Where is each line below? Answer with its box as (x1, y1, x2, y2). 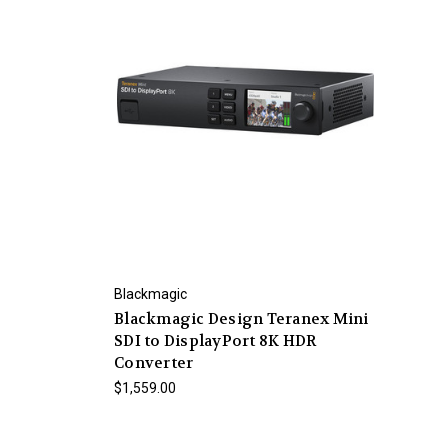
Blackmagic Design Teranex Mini (114, 309, 369, 330)
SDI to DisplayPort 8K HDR (114, 331, 317, 352)
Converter (114, 353, 194, 374)
